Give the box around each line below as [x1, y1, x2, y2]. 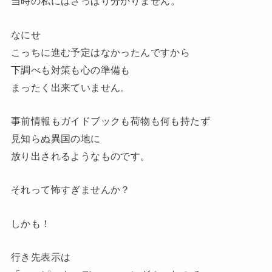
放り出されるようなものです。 [10, 150, 151, 161]
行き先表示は [10, 251, 71, 262]
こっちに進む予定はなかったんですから [10, 46, 191, 58]
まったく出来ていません [10, 81, 121, 93]
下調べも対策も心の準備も [10, 64, 131, 75]
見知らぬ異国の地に [10, 132, 101, 144]
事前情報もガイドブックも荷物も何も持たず [10, 115, 211, 126]
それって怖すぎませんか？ [10, 184, 131, 195]
